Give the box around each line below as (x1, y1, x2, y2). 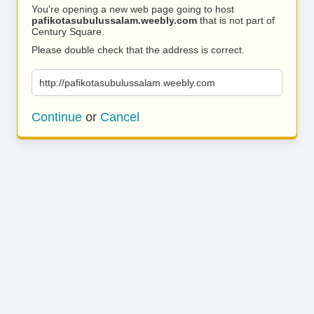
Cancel (100, 110, 139, 124)
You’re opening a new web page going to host (32, 4, 234, 15)
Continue (32, 110, 82, 124)
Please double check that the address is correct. (32, 44, 245, 55)
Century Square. (32, 26, 104, 37)
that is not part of (197, 15, 275, 26)
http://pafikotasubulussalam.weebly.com (39, 77, 215, 88)
